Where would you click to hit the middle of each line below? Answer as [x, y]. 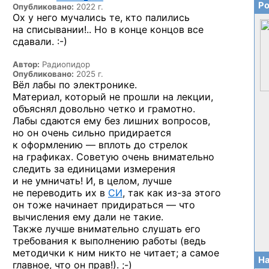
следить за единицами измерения [94, 169]
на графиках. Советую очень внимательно [113, 157]
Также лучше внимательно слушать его [107, 229]
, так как [144, 193]
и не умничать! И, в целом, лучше [92, 181]
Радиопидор [65, 64]
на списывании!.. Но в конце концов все [108, 29]
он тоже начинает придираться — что [104, 205]
